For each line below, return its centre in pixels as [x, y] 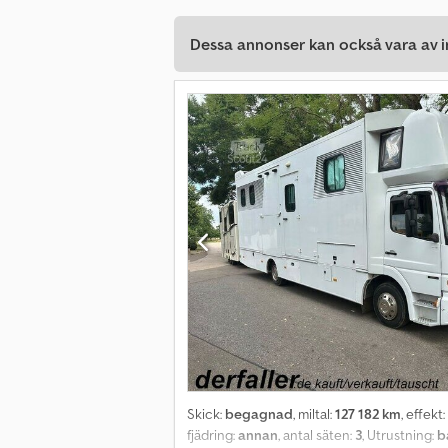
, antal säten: [316, 435]
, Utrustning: [399, 435]
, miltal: [314, 414]
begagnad [259, 414]
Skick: [206, 414]
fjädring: [212, 435]
